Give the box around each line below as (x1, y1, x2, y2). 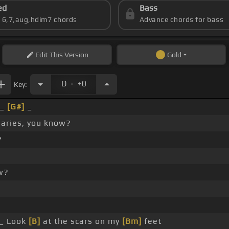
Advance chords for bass (139, 15, 224, 24)
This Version (48, 51, 88, 59)
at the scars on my (40, 216, 122, 226)
